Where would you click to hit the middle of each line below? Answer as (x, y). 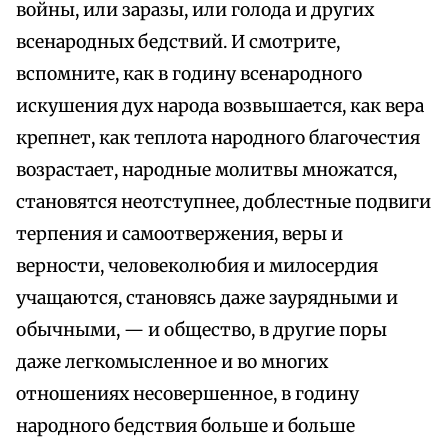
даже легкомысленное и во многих (172, 362)
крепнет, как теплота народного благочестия (218, 138)
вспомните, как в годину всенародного (189, 74)
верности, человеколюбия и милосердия (197, 266)
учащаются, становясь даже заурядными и (207, 298)
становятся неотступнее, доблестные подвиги (223, 202)
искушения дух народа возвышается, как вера (220, 106)
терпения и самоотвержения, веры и (179, 234)
